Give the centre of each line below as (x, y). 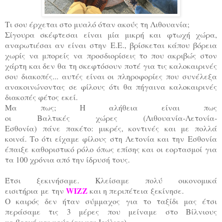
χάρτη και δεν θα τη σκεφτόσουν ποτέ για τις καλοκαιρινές (111, 66)
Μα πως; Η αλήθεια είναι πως (111, 108)
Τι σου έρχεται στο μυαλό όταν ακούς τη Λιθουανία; (97, 24)
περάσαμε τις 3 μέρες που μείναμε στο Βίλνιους (111, 212)
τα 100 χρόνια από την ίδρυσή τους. (69, 160)
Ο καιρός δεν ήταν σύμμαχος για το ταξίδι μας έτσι (111, 201)
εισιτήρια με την (35, 191)
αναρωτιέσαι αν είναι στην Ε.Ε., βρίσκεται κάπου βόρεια (111, 45)
